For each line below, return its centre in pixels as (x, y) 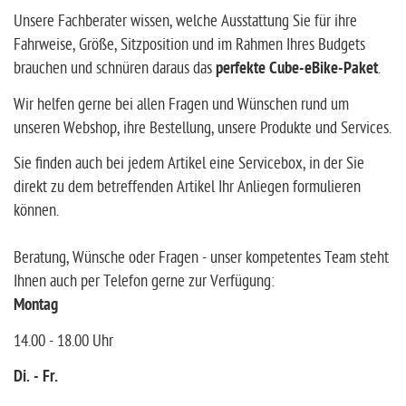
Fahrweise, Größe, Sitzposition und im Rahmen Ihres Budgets (189, 45)
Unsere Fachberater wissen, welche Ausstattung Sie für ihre (185, 21)
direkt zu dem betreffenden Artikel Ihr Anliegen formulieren (187, 187)
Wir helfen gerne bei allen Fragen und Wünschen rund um (181, 105)
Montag (36, 306)
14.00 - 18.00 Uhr (63, 341)
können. (36, 211)
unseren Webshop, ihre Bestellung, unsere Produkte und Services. (203, 128)
